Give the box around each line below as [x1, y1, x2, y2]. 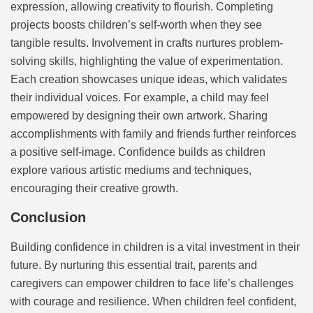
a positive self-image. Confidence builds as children [10, 145, 265, 158]
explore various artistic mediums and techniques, [10, 163, 252, 176]
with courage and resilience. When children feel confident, [10, 296, 296, 308]
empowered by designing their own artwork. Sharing [10, 109, 268, 122]
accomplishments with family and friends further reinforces [10, 127, 296, 140]
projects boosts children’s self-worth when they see [10, 18, 262, 31]
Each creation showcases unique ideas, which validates [10, 73, 287, 85]
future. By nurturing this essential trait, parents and [10, 259, 257, 272]
